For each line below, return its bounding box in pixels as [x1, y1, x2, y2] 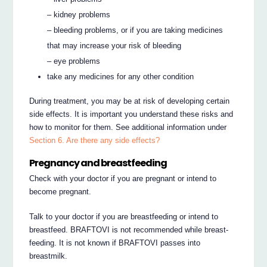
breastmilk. [29, 252, 68, 261]
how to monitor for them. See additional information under [29, 123, 227, 132]
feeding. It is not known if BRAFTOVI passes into [29, 238, 201, 248]
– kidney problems [47, 10, 111, 20]
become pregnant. [29, 187, 92, 197]
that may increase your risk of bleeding [47, 41, 182, 51]
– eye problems [47, 57, 101, 66]
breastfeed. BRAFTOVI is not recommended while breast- [29, 225, 229, 235]
